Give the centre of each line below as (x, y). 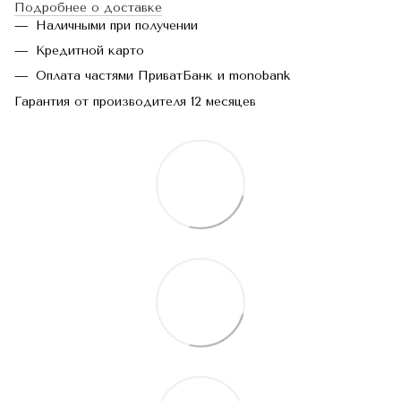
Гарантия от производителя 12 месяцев (135, 101)
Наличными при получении (117, 25)
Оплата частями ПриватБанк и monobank (163, 76)
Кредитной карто (90, 50)
